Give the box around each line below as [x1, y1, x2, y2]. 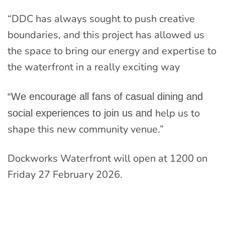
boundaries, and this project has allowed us [8, 28, 204, 42]
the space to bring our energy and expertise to [8, 44, 216, 58]
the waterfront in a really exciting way [8, 60, 180, 74]
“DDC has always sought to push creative [8, 12, 195, 26]
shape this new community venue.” [8, 123, 164, 137]
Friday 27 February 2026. [8, 168, 123, 182]
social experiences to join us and [8, 107, 155, 119]
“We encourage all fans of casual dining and [8, 91, 203, 102]
